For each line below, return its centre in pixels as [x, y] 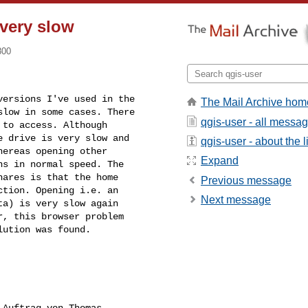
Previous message [246, 180]
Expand [220, 161]
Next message [236, 200]
